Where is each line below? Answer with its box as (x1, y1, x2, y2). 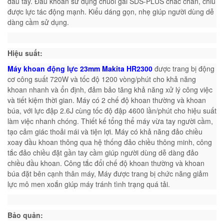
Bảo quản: (7, 209, 43, 220)
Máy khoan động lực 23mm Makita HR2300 (7, 63, 154, 73)
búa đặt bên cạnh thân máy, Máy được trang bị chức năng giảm (7, 168, 208, 178)
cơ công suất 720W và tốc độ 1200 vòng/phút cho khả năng (7, 73, 196, 84)
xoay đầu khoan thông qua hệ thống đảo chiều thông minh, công (7, 136, 212, 147)
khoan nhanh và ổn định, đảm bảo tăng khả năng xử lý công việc (7, 84, 212, 94)
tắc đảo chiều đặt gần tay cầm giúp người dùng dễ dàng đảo (7, 147, 198, 157)
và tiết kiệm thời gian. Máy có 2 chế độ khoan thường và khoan (7, 94, 206, 105)
